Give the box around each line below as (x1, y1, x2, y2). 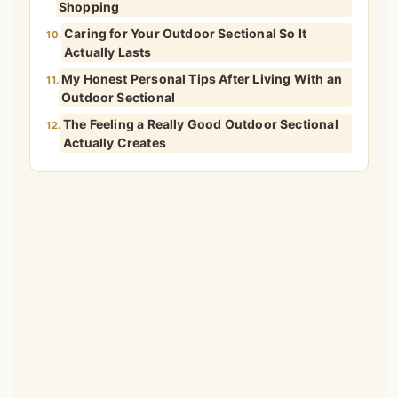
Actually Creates (62, 135, 166, 151)
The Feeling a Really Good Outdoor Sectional (62, 116, 338, 132)
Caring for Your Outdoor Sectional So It (63, 26, 307, 42)
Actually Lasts (63, 44, 152, 60)
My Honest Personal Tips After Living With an (60, 71, 342, 87)
